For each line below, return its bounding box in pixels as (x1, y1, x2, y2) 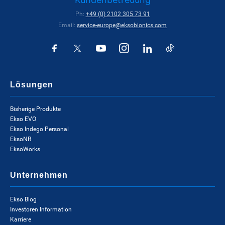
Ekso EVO (10, 116, 36, 123)
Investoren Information (10, 206, 72, 213)
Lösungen (10, 80, 53, 89)
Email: (58, 22, 77, 29)
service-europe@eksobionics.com (77, 22, 167, 29)
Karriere (10, 216, 31, 223)
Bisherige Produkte (10, 105, 61, 113)
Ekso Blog (10, 196, 37, 203)
